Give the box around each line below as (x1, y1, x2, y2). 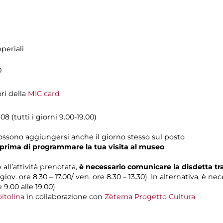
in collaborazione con (24, 192, 105, 201)
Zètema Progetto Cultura (105, 192, 195, 201)
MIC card (28, 89, 60, 98)
